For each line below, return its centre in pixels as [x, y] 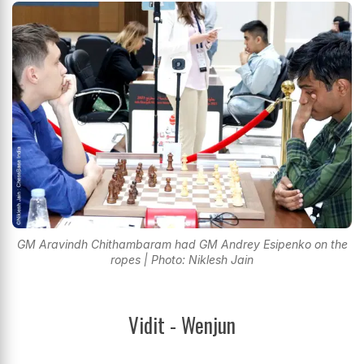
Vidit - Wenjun [182, 324]
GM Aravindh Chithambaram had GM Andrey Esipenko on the [182, 244]
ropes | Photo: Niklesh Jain [182, 259]
